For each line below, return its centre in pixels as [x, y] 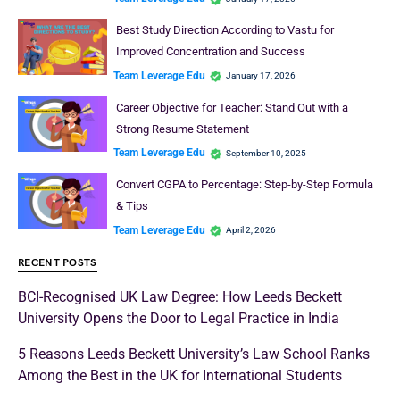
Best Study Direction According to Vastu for [225, 30]
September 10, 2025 [266, 153]
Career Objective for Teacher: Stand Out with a [232, 107]
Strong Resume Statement [182, 129]
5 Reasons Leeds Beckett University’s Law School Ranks [194, 354]
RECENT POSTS [58, 262]
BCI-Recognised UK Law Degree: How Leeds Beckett [180, 296]
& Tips [132, 206]
